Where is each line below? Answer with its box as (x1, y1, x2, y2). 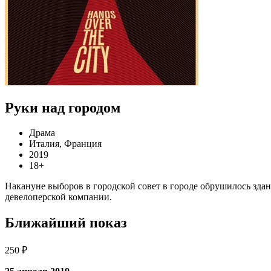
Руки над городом (5, 99, 120, 116)
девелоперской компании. (5, 192, 112, 203)
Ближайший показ (5, 215, 127, 231)
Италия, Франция (29, 139, 102, 149)
